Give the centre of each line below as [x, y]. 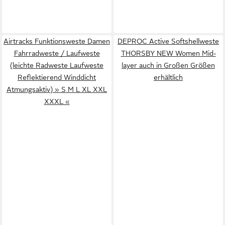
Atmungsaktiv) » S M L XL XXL [57, 89]
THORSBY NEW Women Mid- [168, 53]
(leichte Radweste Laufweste [57, 65]
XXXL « [57, 101]
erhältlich [168, 77]
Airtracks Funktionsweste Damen [57, 41]
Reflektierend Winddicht [57, 77]
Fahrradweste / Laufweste [57, 53]
